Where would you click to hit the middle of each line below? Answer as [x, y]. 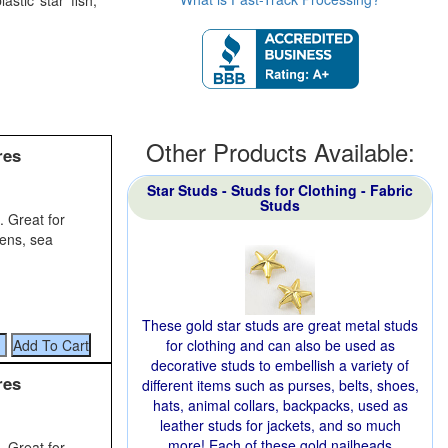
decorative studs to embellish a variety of [280, 365]
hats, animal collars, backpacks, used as [280, 405]
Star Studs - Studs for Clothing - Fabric [280, 190]
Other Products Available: [280, 151]
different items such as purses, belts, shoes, [280, 385]
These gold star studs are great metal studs [280, 325]
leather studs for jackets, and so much [280, 425]
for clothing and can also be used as [280, 345]
